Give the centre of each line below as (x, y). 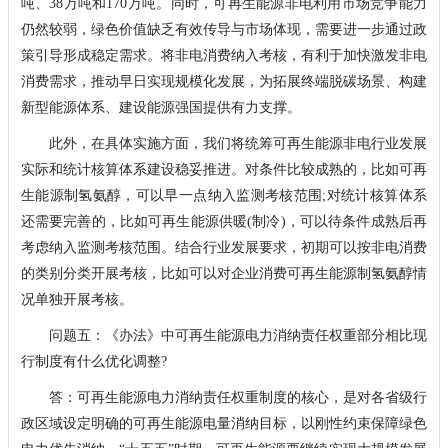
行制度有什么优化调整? (93, 361)
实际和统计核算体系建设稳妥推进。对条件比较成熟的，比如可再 (223, 169)
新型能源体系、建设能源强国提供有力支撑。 (160, 107)
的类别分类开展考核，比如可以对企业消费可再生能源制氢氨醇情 (223, 273)
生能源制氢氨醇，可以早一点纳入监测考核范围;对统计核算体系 (223, 195)
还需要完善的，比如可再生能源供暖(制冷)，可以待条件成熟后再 (223, 221)
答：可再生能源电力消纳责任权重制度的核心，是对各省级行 (223, 397)
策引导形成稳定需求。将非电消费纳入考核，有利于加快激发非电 (223, 55)
